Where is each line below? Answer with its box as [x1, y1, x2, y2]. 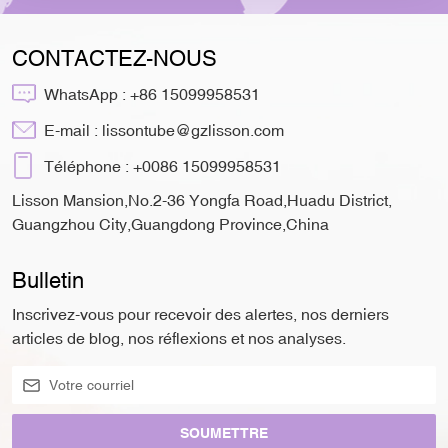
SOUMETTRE [180, 425, 268, 442]
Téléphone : [44, 156, 133, 175]
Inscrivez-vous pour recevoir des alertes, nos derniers [12, 305, 389, 324]
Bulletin [12, 268, 84, 294]
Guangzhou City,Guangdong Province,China [12, 215, 329, 234]
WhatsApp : [44, 84, 130, 103]
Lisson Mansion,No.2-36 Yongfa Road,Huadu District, [12, 191, 392, 210]
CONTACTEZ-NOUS [12, 46, 217, 72]
